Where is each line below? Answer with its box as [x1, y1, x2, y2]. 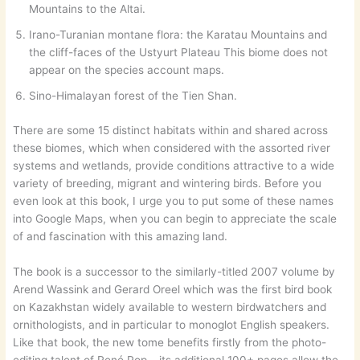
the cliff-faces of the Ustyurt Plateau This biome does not [29, 46, 329, 59]
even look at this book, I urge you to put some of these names [13, 194, 334, 207]
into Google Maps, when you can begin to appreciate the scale [13, 211, 337, 225]
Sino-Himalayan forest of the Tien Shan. [29, 89, 238, 103]
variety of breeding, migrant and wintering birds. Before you [13, 176, 322, 190]
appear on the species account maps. [29, 63, 225, 77]
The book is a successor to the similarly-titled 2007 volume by [13, 264, 336, 278]
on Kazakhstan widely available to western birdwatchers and [13, 300, 327, 313]
